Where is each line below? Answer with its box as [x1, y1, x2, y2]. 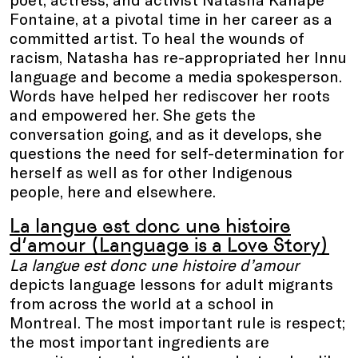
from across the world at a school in [10, 292, 274, 312]
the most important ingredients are [10, 331, 269, 351]
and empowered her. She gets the [10, 104, 256, 124]
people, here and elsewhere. [10, 181, 216, 201]
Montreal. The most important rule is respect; [10, 312, 345, 332]
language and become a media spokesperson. [10, 66, 342, 86]
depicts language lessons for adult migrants [10, 273, 333, 293]
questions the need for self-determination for [10, 142, 344, 162]
